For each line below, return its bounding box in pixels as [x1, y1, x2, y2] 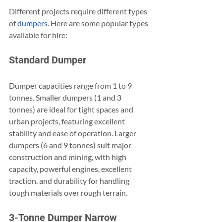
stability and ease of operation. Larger [9, 128, 138, 138]
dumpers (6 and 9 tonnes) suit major [9, 140, 133, 150]
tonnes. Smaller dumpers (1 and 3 [9, 93, 123, 103]
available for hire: [9, 30, 67, 40]
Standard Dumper [9, 54, 86, 66]
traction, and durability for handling [9, 176, 131, 186]
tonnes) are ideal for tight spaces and [9, 105, 135, 114]
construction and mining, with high [9, 152, 128, 162]
